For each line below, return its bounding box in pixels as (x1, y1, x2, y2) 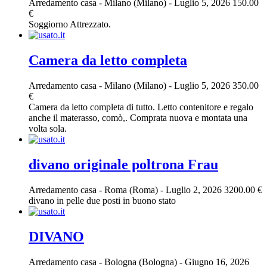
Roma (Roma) (104, 184, 160, 195)
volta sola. (29, 123, 67, 133)
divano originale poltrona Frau (29, 156, 218, 172)
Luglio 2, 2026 (163, 184, 224, 195)
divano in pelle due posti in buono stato (29, 195, 176, 206)
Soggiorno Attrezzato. (29, 19, 111, 30)
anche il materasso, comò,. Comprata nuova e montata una (29, 112, 247, 123)
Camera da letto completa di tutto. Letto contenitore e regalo (29, 101, 253, 112)
